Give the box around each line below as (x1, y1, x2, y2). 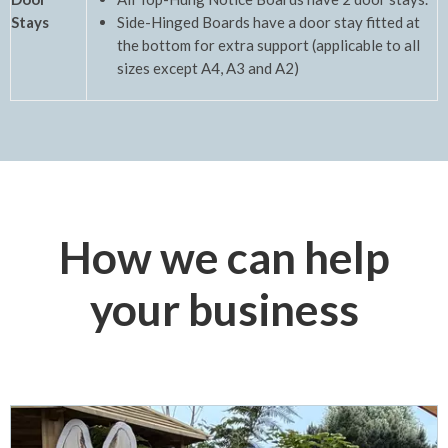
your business (89, 282, 359, 335)
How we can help (58, 230, 390, 283)
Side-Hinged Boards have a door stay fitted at (117, 12, 420, 31)
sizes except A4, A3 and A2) (117, 58, 299, 77)
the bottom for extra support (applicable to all (117, 35, 420, 54)
